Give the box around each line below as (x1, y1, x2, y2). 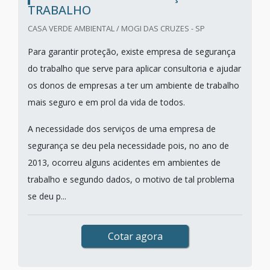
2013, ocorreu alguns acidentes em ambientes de (28, 157, 221, 168)
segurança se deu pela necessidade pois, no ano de (28, 140, 229, 151)
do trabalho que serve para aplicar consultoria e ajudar (28, 63, 241, 74)
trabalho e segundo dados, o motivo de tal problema (28, 174, 234, 185)
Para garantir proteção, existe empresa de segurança (28, 46, 236, 57)
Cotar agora (107, 230, 163, 243)
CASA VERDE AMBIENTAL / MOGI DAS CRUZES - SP (28, 23, 205, 34)
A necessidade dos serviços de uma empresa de (28, 123, 216, 134)
